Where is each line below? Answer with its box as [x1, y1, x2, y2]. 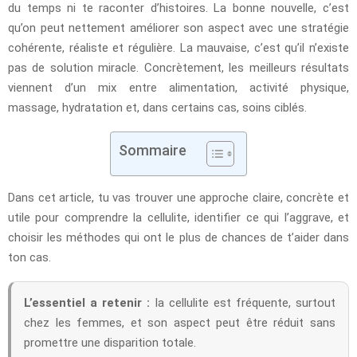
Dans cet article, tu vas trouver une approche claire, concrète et [8, 190, 349, 205]
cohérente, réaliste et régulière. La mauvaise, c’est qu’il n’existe [8, 40, 349, 55]
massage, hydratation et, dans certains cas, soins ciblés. [8, 100, 307, 115]
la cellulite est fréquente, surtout [150, 295, 335, 310]
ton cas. [8, 249, 51, 265]
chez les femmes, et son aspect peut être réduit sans [24, 315, 335, 330]
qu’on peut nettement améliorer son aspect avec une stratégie [8, 20, 349, 35]
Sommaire [119, 141, 186, 159]
